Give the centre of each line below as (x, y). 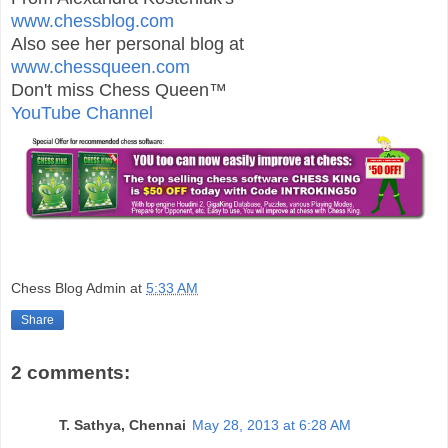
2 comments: (70, 373)
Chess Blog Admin (68, 288)
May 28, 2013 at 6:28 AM (271, 424)
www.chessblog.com (92, 21)
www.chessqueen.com (100, 67)
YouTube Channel (82, 113)
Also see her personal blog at (127, 44)
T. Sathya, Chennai (122, 424)
